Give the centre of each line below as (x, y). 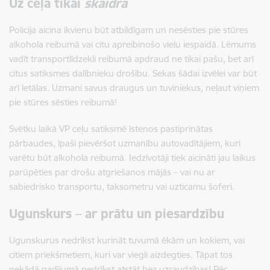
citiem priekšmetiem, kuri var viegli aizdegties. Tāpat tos (121, 254)
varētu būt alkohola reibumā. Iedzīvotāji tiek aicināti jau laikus (132, 157)
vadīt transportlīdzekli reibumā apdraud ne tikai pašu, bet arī (131, 58)
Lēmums (239, 44)
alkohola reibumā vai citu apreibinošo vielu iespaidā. (115, 44)
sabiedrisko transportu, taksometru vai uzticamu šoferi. (122, 186)
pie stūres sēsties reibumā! (63, 102)
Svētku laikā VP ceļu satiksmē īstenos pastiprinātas (111, 128)
